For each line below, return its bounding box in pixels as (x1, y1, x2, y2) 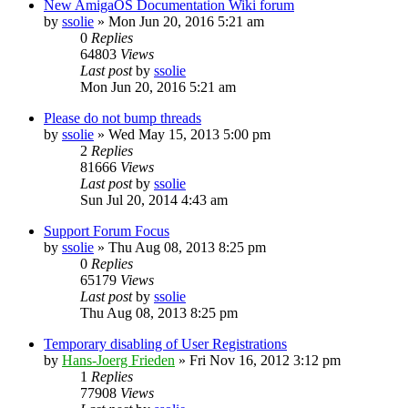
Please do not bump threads (44, 109, 201, 126)
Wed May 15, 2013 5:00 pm (108, 126, 270, 142)
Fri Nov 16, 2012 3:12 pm (189, 352, 341, 368)
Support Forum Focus (44, 222, 169, 239)
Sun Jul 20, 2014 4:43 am (80, 191, 228, 208)
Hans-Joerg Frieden (62, 352, 175, 368)
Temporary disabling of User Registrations (44, 335, 287, 352)
